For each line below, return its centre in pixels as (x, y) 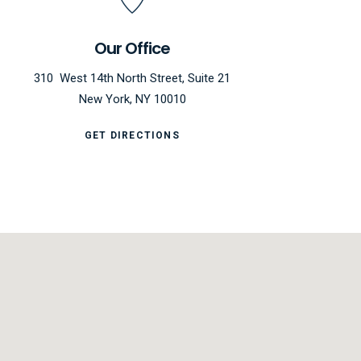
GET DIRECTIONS (132, 135)
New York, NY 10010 (132, 99)
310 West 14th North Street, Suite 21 (132, 78)
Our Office (132, 48)
